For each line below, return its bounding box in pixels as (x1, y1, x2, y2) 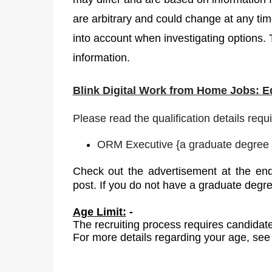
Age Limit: (72, 205, 126, 218)
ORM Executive (97, 138, 176, 151)
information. (72, 51, 130, 64)
